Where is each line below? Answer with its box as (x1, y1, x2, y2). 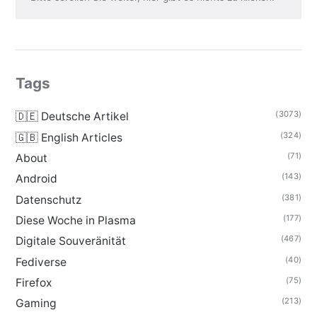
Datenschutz (15, 192, 81, 207)
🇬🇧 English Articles (15, 130, 122, 144)
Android (15, 172, 57, 186)
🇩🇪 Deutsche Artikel (15, 110, 129, 124)
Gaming (15, 296, 57, 311)
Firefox (15, 276, 52, 290)
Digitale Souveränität (15, 234, 126, 248)
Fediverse (15, 255, 67, 269)
